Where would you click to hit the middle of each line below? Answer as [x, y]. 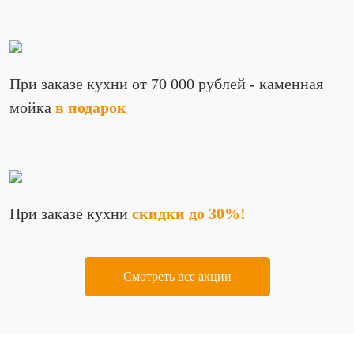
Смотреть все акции [177, 276]
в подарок [91, 107]
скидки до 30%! [189, 213]
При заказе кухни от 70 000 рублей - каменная [166, 84]
